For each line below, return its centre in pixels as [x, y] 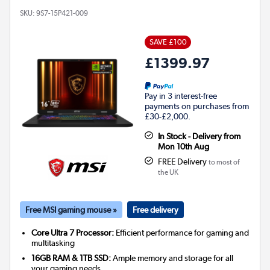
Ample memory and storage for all [172, 258]
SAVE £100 [168, 42]
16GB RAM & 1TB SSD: [71, 258]
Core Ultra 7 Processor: [73, 232]
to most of [224, 162]
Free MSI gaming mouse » [71, 209]
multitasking [53, 243]
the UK [168, 172]
